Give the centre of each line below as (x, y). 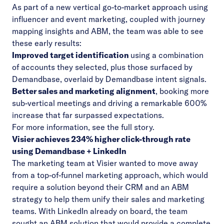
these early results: (47, 43)
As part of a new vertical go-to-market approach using (110, 7)
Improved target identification (71, 55)
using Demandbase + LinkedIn (69, 151)
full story (137, 127)
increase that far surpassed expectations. (88, 115)
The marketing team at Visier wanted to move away (105, 163)
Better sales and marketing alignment (84, 91)
